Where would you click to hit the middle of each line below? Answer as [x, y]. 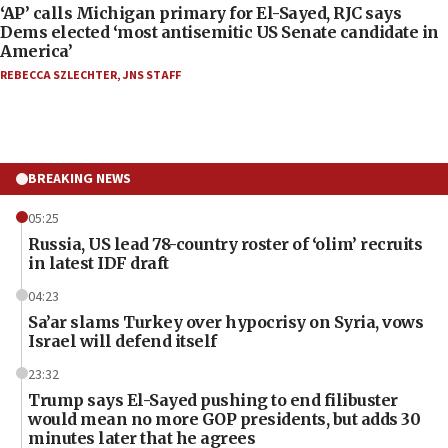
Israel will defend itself [122, 340]
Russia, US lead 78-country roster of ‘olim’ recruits [225, 243]
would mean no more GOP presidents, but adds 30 [224, 418]
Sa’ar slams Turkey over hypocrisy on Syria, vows [225, 321]
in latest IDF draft [98, 262]
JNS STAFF [152, 75]
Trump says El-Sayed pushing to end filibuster [213, 399]
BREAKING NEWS [79, 178]
